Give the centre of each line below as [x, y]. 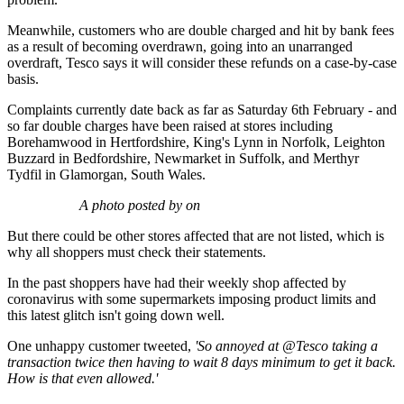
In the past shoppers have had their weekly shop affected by [177, 283]
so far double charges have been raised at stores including [170, 126]
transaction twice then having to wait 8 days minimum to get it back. [202, 363]
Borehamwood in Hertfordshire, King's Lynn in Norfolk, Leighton [196, 142]
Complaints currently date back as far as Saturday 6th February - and [202, 110]
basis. [23, 79]
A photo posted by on [140, 206]
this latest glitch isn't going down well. [116, 316]
